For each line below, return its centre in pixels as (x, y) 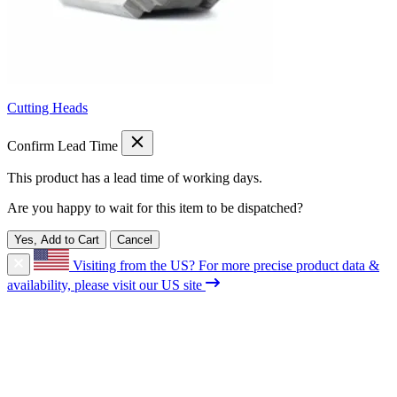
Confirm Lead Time (62, 145)
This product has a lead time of (95, 177)
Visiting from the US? (134, 265)
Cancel (135, 239)
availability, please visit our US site (106, 284)
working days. (222, 177)
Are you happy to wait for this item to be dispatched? (155, 207)
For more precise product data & (289, 265)
